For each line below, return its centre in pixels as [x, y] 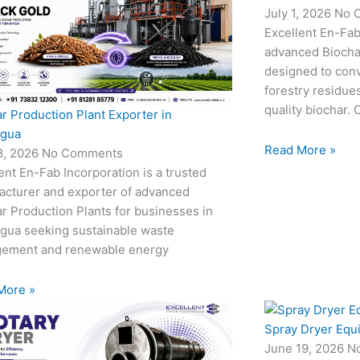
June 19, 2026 [305, 348]
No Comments [83, 153]
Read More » [300, 149]
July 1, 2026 [299, 13]
